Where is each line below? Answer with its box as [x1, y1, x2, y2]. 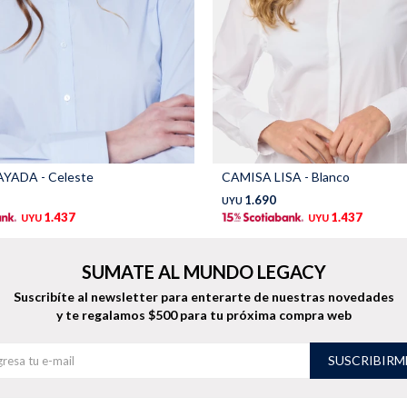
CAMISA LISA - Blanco [222, 169, 350, 185]
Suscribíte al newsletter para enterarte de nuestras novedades [13, 289, 394, 305]
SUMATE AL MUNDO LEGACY [81, 261, 326, 283]
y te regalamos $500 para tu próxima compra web [55, 307, 352, 323]
